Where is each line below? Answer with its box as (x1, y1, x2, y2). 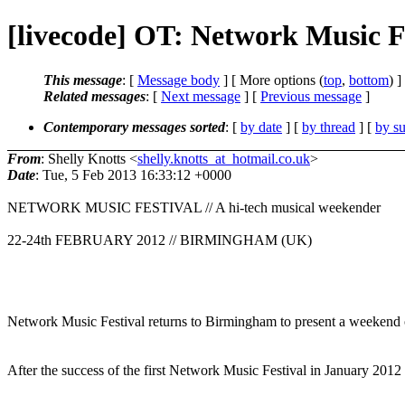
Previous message (260, 88, 362, 104)
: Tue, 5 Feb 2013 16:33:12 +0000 (35, 166, 231, 183)
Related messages (43, 88, 146, 104)
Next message (161, 88, 240, 104)
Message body (137, 71, 220, 88)
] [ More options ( (220, 71, 324, 88)
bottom (349, 71, 389, 88)
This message (43, 71, 122, 88)
